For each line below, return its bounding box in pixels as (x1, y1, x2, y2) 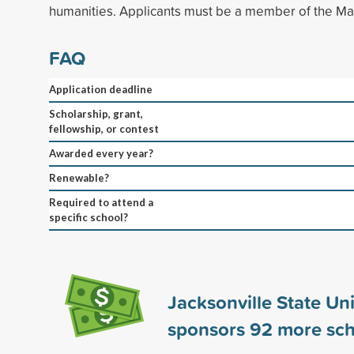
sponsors (168, 314, 250, 342)
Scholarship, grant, (49, 107, 143, 120)
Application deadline (49, 82, 153, 96)
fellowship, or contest (49, 122, 159, 135)
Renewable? (49, 171, 109, 184)
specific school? (49, 210, 128, 224)
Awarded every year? (49, 146, 153, 160)
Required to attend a (49, 195, 153, 209)
